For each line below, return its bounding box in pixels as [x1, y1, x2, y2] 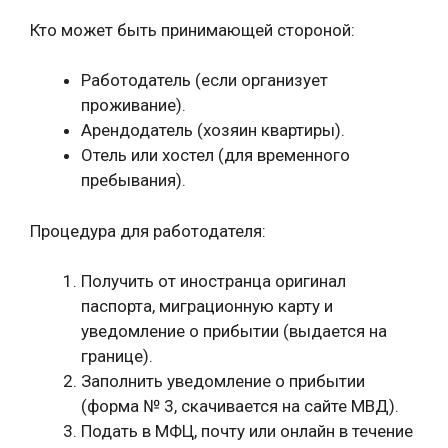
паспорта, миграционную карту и [81, 296, 333, 316]
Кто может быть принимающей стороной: [30, 19, 355, 40]
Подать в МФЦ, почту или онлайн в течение [81, 421, 413, 441]
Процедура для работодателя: [30, 220, 266, 241]
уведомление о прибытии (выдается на [81, 321, 387, 341]
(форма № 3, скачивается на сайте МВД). [81, 396, 399, 416]
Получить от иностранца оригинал [81, 271, 346, 291]
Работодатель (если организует [81, 70, 328, 90]
